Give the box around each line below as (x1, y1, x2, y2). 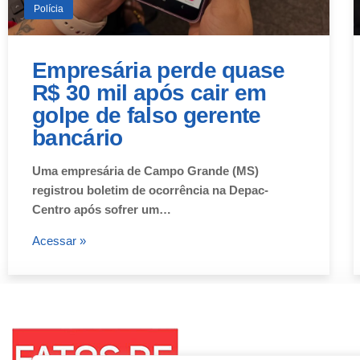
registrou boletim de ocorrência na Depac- (32, 182, 268, 197)
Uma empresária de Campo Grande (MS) (32, 163, 259, 178)
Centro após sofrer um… (32, 202, 171, 216)
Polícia (34, 2, 63, 14)
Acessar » (32, 233, 86, 247)
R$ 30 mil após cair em (32, 80, 267, 105)
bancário (32, 125, 123, 150)
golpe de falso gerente (32, 102, 261, 128)
